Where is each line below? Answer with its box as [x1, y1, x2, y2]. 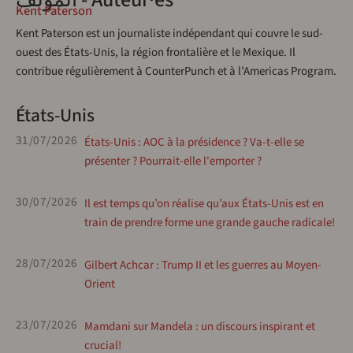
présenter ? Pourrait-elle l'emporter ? [84, 153, 262, 170]
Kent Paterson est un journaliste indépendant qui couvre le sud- [16, 25, 323, 43]
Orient [84, 276, 115, 293]
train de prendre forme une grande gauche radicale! [84, 214, 335, 232]
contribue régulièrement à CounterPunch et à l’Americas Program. [16, 63, 336, 80]
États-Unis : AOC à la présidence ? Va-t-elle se [84, 134, 304, 151]
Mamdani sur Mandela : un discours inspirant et [84, 318, 315, 336]
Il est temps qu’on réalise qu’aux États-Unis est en [84, 195, 324, 213]
